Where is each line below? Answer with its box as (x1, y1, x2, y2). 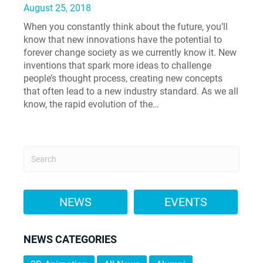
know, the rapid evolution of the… (23, 99, 159, 110)
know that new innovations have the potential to (23, 34, 222, 45)
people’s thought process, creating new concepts (23, 73, 222, 84)
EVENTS (164, 195, 207, 209)
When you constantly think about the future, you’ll (23, 21, 228, 32)
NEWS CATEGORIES (23, 233, 117, 245)
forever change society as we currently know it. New (23, 47, 237, 58)
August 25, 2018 (23, 2, 91, 14)
